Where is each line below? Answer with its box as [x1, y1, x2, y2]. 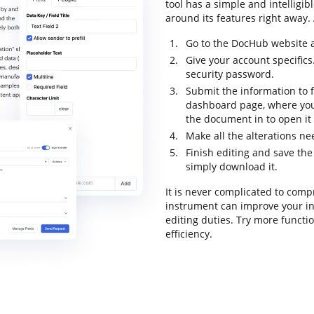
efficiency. [165, 227, 212, 240]
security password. [186, 67, 274, 81]
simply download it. [186, 160, 278, 173]
